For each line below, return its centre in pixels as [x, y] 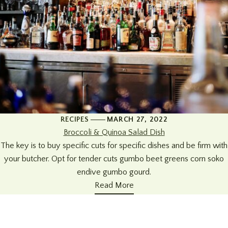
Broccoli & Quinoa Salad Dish [114, 133]
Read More [114, 186]
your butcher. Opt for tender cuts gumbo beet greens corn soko [114, 159]
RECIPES [75, 120]
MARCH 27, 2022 [137, 120]
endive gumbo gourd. [114, 172]
